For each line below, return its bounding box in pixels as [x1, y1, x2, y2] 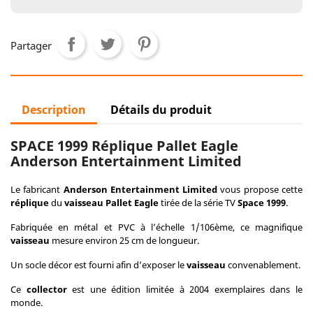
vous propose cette [217, 183, 303, 196]
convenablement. [226, 259, 300, 271]
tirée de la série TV [159, 196, 238, 209]
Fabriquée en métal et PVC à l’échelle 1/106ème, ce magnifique [10, 221, 303, 233]
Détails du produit [110, 102, 212, 117]
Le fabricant [10, 183, 64, 196]
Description [22, 102, 86, 117]
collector [26, 283, 67, 296]
